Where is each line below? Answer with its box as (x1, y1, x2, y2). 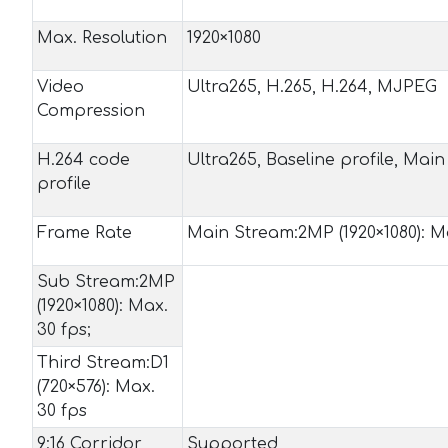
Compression (37, 102, 145, 120)
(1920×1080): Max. (37, 297, 168, 315)
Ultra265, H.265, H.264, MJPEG (187, 78, 437, 96)
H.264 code (37, 151, 130, 169)
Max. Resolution (37, 29, 167, 47)
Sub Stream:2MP (37, 273, 175, 291)
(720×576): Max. (37, 378, 155, 396)
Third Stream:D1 (37, 354, 169, 372)
